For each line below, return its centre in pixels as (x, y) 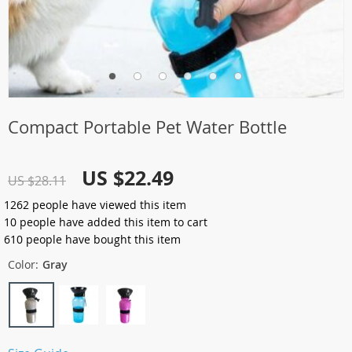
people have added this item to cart (112, 222)
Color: (23, 264)
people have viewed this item (108, 205)
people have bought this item (102, 239)
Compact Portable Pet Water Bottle (147, 127)
